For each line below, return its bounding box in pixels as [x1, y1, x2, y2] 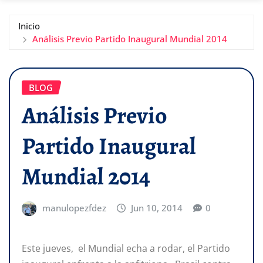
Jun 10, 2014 [131, 202, 183, 214]
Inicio [18, 19, 40, 32]
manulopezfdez [42, 202, 106, 214]
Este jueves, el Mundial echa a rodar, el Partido [22, 241, 230, 255]
